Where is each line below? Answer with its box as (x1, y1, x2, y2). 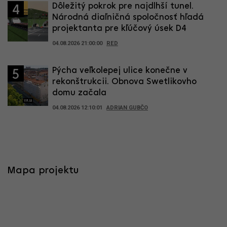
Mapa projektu (8, 166, 79, 176)
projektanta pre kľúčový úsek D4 (52, 24, 186, 33)
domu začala (52, 89, 106, 98)
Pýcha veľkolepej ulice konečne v (52, 66, 187, 75)
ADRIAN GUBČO (106, 104, 148, 111)
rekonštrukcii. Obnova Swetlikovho (52, 78, 197, 87)
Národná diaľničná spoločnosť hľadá (52, 13, 204, 22)
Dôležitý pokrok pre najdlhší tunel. (52, 2, 194, 11)
